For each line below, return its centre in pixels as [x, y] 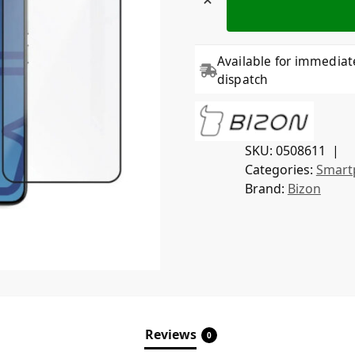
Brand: [266, 189]
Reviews [170, 335]
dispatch [242, 80]
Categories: [280, 170]
